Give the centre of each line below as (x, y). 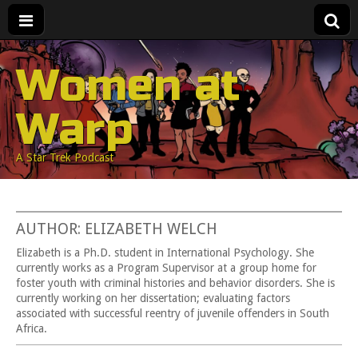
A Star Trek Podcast (65, 157)
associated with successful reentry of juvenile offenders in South (173, 313)
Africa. (32, 328)
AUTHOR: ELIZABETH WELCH (117, 229)
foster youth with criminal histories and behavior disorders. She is (175, 283)
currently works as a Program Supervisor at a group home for (166, 268)
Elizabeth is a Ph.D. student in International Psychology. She (165, 253)
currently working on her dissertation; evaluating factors (153, 298)
